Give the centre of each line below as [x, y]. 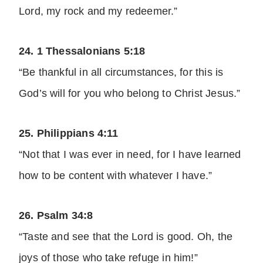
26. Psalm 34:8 [56, 216]
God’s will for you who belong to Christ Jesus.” [130, 94]
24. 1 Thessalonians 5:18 [82, 51]
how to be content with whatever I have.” [116, 176]
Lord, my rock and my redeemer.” [98, 11]
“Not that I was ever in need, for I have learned [130, 155]
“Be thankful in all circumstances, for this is [121, 73]
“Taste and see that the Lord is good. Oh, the [126, 237]
